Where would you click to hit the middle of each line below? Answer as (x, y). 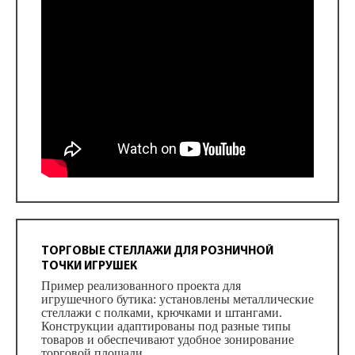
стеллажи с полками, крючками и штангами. (162, 313)
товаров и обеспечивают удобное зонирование (168, 340)
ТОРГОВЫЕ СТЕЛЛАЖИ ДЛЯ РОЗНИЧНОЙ (157, 252)
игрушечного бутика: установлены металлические (177, 299)
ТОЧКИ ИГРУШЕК (89, 267)
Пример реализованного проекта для (141, 286)
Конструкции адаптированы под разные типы (166, 326)
